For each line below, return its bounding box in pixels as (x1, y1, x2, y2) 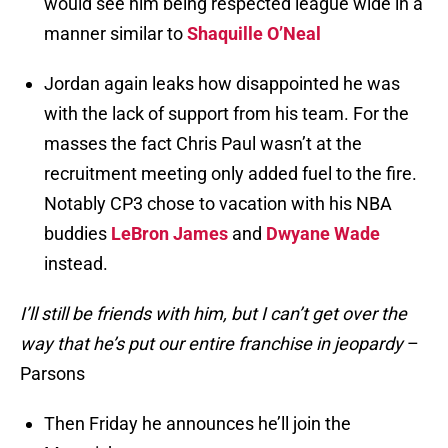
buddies (44, 223, 111, 245)
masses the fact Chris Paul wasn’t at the (44, 133, 362, 155)
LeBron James (111, 223, 228, 245)
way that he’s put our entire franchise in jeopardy (20, 333, 407, 355)
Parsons (20, 363, 85, 385)
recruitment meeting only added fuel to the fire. (44, 163, 417, 185)
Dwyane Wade (266, 223, 380, 245)
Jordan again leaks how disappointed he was (44, 73, 400, 95)
